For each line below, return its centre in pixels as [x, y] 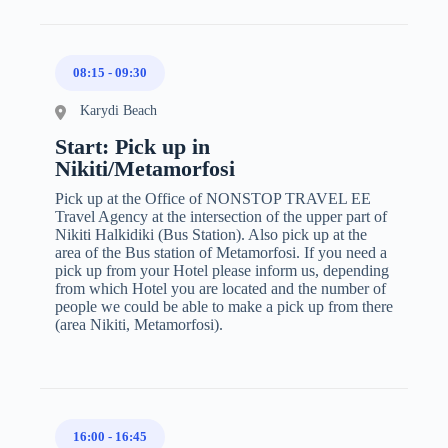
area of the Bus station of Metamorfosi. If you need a [221, 252]
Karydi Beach [118, 110]
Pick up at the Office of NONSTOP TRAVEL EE [213, 198]
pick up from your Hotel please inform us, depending [222, 270]
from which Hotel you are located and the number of [220, 288]
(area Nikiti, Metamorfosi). [139, 324]
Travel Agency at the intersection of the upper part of [221, 216]
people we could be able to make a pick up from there [224, 306]
